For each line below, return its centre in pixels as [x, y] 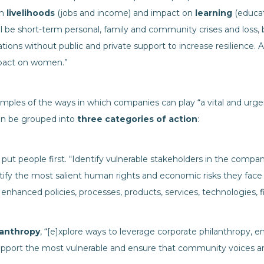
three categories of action [137, 119]
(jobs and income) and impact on [125, 13]
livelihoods [31, 13]
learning [214, 13]
